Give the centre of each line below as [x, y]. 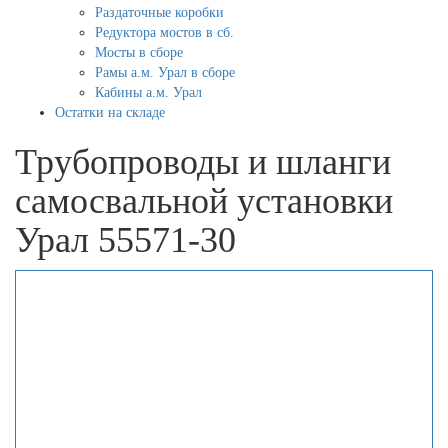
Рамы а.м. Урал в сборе [165, 72]
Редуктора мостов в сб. [164, 32]
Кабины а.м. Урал [148, 92]
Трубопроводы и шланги [203, 161]
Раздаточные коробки [159, 12]
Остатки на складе [110, 112]
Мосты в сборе [139, 52]
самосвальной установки [204, 200]
